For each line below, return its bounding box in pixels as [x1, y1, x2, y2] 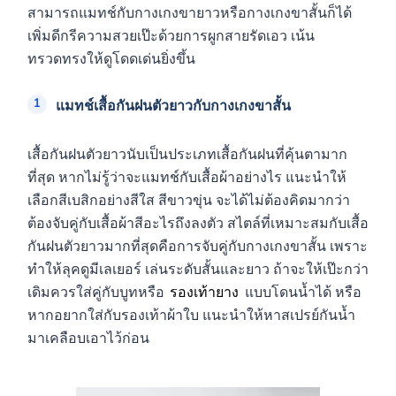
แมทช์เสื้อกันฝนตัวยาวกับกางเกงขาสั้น [56, 96, 291, 117]
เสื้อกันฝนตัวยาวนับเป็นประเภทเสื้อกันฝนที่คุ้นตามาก [27, 145, 347, 165]
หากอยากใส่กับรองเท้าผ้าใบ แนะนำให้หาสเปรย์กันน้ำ [27, 306, 355, 326]
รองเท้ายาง [170, 283, 240, 303]
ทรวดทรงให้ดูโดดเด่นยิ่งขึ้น [27, 49, 199, 70]
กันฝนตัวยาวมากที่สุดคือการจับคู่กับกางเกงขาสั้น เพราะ [27, 237, 368, 257]
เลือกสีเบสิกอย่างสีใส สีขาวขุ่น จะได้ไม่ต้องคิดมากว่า [27, 191, 350, 211]
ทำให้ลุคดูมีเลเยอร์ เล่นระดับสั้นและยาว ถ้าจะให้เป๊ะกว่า [27, 260, 369, 280]
